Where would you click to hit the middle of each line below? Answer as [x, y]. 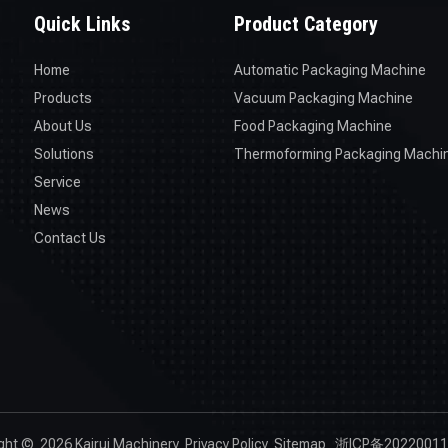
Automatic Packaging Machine [330, 70]
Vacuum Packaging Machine [323, 98]
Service [57, 182]
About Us [63, 126]
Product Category [306, 24]
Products [63, 98]
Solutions [64, 154]
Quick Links [82, 24]
